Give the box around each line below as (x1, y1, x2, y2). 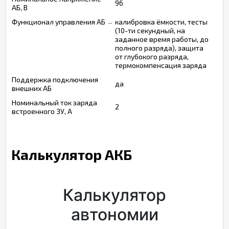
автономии (71, 204, 158, 224)
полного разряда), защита (115, 43, 203, 52)
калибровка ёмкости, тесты (115, 17, 208, 26)
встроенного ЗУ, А (12, 107, 72, 116)
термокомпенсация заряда (115, 61, 207, 70)
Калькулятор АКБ (11, 146, 132, 163)
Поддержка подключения (12, 75, 98, 84)
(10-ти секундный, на (115, 26, 185, 35)
